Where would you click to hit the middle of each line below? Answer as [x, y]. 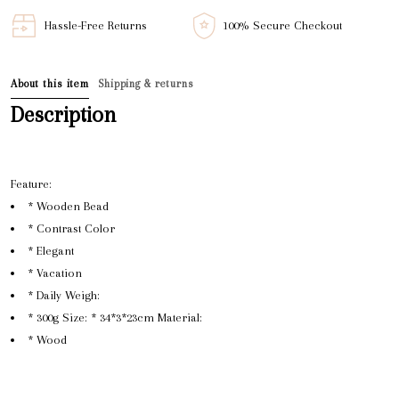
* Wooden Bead [68, 206]
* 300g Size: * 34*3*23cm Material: [115, 317]
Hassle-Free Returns [96, 26]
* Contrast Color [71, 228]
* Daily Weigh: [64, 295]
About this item [50, 83]
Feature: [31, 183]
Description [64, 114]
